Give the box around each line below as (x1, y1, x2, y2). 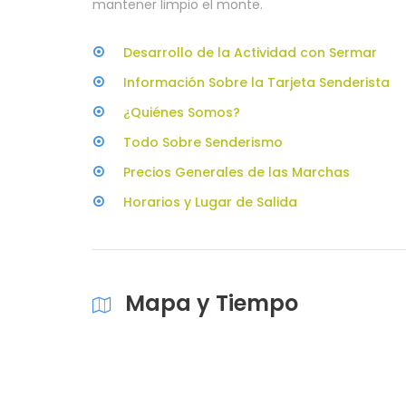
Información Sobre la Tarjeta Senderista (123, 73, 390, 92)
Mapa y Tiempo (125, 288, 298, 318)
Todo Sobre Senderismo (123, 133, 283, 151)
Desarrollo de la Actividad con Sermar (123, 43, 377, 62)
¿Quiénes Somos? (123, 103, 240, 121)
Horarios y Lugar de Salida (123, 193, 297, 211)
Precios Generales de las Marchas (123, 163, 350, 181)
